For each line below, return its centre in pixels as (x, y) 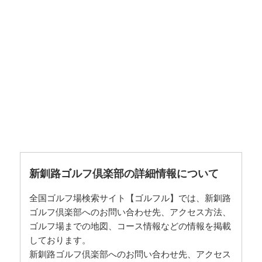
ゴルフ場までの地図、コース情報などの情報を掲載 (130, 226)
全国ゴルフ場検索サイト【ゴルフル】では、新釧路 (130, 198)
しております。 (60, 240)
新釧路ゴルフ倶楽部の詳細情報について (124, 173)
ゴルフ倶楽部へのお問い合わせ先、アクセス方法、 (130, 212)
